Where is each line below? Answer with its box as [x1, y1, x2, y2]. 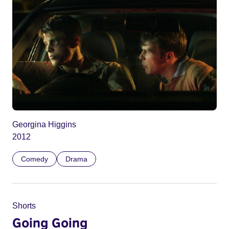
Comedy [21, 155, 48, 164]
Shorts [12, 201, 36, 211]
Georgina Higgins [12, 120, 76, 129]
